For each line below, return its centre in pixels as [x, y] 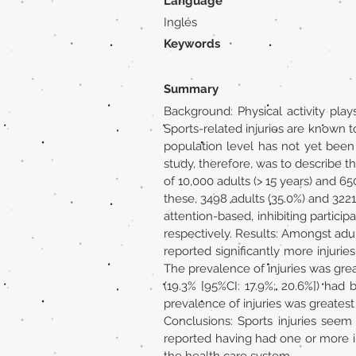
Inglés [180, 22]
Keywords [192, 44]
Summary [191, 89]
